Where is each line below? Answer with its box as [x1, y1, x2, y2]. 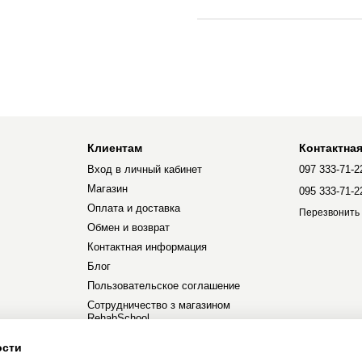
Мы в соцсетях [86, 347, 154, 359]
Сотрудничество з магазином [86, 299, 230, 311]
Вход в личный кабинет [86, 163, 202, 175]
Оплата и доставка [86, 202, 180, 214]
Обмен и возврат [86, 221, 170, 234]
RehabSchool [86, 312, 149, 324]
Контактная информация [86, 241, 207, 253]
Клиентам [86, 141, 142, 154]
